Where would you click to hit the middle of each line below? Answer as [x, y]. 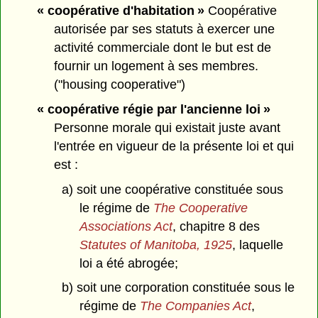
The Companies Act [195, 306]
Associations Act [126, 226]
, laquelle [257, 245]
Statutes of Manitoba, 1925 [155, 245]
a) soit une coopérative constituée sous [172, 189]
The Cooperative [200, 208]
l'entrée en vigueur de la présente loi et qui [174, 146]
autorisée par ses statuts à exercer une [165, 29]
